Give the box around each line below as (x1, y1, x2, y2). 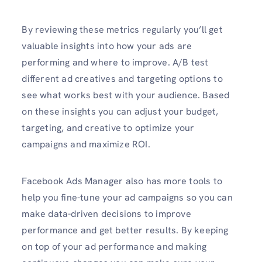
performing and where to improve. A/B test (22, 56, 209, 68)
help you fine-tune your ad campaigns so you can (22, 191, 233, 204)
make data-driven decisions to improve (22, 207, 191, 220)
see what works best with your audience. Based (22, 88, 230, 101)
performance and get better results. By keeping (22, 223, 229, 236)
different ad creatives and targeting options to (22, 72, 223, 85)
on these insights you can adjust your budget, (22, 105, 219, 118)
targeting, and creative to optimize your (22, 121, 195, 134)
